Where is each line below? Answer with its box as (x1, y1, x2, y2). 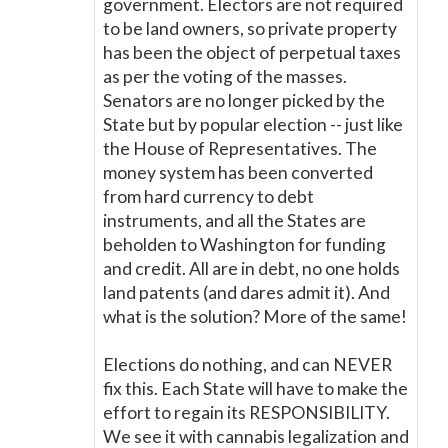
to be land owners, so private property (103, 18, 397, 39)
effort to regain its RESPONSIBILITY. (103, 402, 390, 423)
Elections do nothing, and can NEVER (103, 354, 392, 375)
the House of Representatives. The (103, 138, 377, 159)
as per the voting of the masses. (103, 66, 347, 87)
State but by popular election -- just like (103, 114, 403, 135)
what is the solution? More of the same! (103, 306, 407, 327)
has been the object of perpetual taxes (103, 42, 401, 63)
